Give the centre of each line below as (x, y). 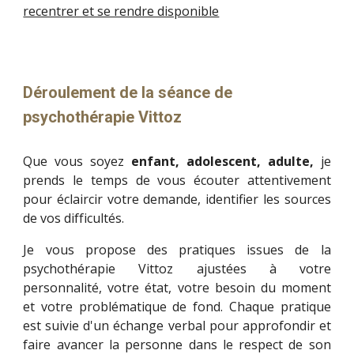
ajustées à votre (264, 268)
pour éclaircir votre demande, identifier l (145, 199)
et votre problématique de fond (122, 306)
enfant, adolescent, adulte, (226, 161)
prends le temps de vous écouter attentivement (177, 180)
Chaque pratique (280, 306)
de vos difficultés (73, 218)
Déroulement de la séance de (128, 92)
